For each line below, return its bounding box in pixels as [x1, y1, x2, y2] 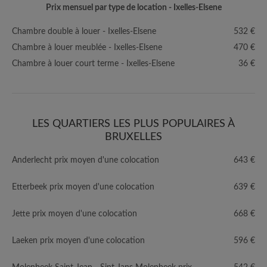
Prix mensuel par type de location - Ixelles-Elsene [45, 4, 222, 12]
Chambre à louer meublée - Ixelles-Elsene [12, 44, 162, 52]
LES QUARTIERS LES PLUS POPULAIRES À [32, 119, 235, 129]
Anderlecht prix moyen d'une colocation [12, 156, 159, 164]
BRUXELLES [105, 132, 162, 142]
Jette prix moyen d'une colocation [12, 210, 137, 218]
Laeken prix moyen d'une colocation [12, 237, 145, 245]
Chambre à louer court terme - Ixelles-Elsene [12, 60, 175, 68]
